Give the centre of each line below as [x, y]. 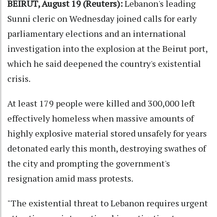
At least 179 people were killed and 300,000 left [101, 103]
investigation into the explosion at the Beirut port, [107, 49]
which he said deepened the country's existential [104, 64]
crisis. [19, 79]
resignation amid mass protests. [70, 178]
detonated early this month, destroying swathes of [107, 148]
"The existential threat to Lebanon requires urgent [108, 203]
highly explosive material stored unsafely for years [107, 133]
